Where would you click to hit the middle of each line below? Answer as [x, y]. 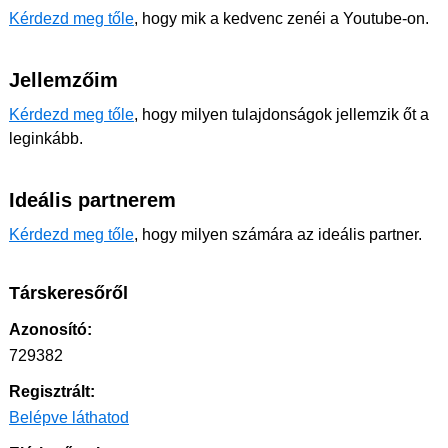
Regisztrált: [52, 391]
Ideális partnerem [92, 200]
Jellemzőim [63, 80]
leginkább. [46, 138]
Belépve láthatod [69, 417]
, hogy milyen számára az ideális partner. [278, 234]
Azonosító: [50, 329]
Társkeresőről [68, 293]
